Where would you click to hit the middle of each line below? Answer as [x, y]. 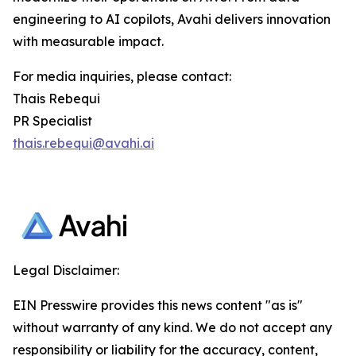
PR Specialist [54, 120]
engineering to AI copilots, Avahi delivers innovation [172, 19]
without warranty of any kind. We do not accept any [172, 327]
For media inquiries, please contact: [124, 76]
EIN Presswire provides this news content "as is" [158, 305]
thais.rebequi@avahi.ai [83, 143]
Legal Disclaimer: [66, 270]
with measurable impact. [90, 41]
